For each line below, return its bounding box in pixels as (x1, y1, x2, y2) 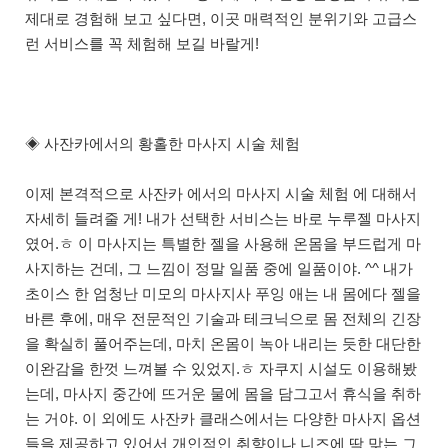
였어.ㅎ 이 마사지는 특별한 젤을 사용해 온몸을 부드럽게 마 (25, 235, 421, 253)
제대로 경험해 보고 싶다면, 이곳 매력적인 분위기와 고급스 (25, 10, 417, 28)
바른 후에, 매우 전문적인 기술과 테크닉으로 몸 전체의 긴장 (25, 310, 421, 328)
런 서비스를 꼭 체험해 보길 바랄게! (25, 35, 259, 53)
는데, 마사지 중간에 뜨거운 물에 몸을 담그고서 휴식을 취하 (25, 385, 421, 403)
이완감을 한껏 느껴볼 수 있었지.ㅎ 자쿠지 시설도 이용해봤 (25, 360, 417, 378)
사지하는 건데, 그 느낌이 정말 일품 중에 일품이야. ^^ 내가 (25, 260, 413, 278)
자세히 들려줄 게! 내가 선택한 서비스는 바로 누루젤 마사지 (25, 210, 421, 228)
